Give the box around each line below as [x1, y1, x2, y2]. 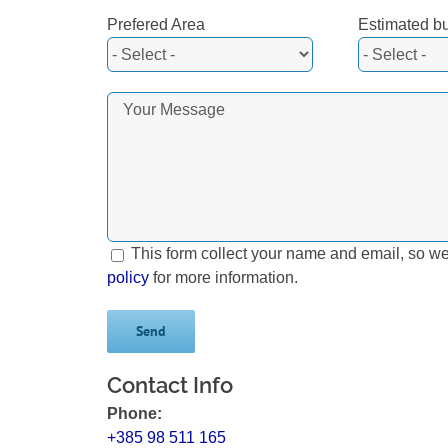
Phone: [107, 404, 162, 422]
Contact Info [107, 372, 233, 399]
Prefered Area [107, 16, 205, 34]
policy [107, 269, 149, 287]
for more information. [149, 269, 298, 287]
